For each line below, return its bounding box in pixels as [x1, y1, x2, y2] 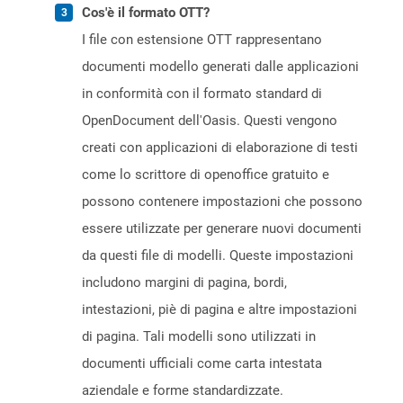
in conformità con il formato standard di [82, 85, 322, 103]
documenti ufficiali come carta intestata [82, 355, 322, 372]
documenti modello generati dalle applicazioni [82, 58, 359, 76]
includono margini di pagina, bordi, [82, 274, 287, 291]
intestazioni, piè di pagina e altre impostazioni [82, 301, 357, 318]
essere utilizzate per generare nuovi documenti [82, 220, 362, 237]
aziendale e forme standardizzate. [82, 382, 283, 399]
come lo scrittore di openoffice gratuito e [82, 166, 329, 184]
